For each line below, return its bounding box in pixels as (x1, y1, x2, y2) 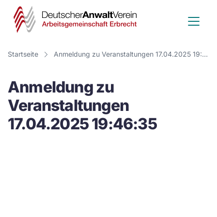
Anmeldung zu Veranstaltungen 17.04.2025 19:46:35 (202, 50, 208, 58)
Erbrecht (136, 97, 199, 116)
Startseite (8, 50, 38, 58)
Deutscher (136, 5, 212, 24)
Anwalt (136, 23, 189, 42)
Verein (136, 42, 184, 61)
